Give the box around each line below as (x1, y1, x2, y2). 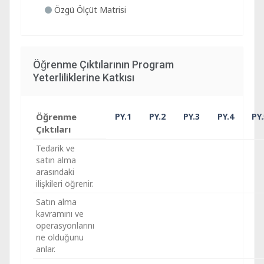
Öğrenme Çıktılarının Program (33, 58, 174, 71)
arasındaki (36, 166, 74, 177)
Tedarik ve (36, 143, 75, 154)
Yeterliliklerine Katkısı (33, 71, 134, 84)
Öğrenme (36, 111, 77, 123)
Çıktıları (36, 123, 71, 135)
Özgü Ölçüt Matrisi (52, 4, 126, 15)
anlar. (36, 243, 55, 255)
